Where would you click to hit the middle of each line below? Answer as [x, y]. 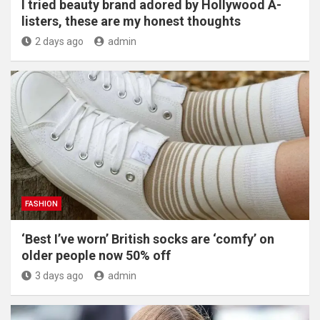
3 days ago [59, 276]
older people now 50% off [96, 255]
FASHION [41, 204]
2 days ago [59, 41]
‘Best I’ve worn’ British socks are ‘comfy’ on [148, 239]
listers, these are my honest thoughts [131, 21]
